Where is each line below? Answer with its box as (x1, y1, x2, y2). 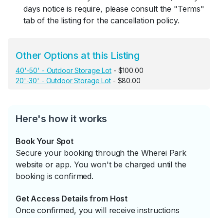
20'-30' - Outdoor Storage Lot (16, 76, 111, 85)
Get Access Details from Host (16, 194, 128, 204)
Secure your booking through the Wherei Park (16, 148, 186, 158)
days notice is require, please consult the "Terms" (23, 4, 204, 14)
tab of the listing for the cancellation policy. (23, 16, 180, 26)
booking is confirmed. (16, 171, 94, 182)
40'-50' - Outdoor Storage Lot (16, 66, 111, 75)
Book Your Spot (16, 136, 74, 146)
